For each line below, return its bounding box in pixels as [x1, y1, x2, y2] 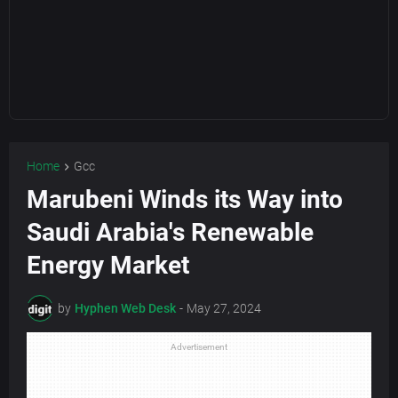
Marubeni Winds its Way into [27, 185, 343, 215]
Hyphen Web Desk [75, 300, 176, 315]
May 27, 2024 [187, 300, 261, 315]
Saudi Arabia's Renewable [27, 218, 314, 248]
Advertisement [171, 342, 227, 353]
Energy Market [27, 251, 189, 281]
